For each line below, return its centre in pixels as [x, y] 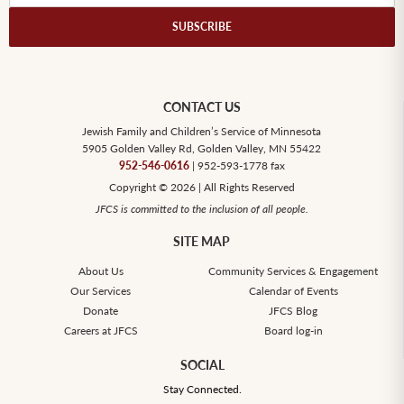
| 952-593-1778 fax [237, 166]
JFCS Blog [294, 311]
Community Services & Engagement [294, 271]
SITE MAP [202, 242]
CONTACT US [202, 107]
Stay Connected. [202, 390]
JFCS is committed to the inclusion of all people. [202, 209]
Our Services [101, 291]
